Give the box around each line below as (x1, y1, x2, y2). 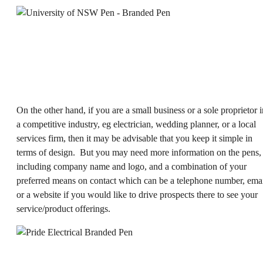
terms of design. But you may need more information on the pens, (16, 147, 261, 158)
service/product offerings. (16, 204, 110, 214)
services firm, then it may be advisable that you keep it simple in (16, 133, 252, 144)
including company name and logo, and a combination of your (16, 161, 247, 172)
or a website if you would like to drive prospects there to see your (16, 190, 258, 200)
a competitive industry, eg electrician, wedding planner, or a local (16, 119, 256, 130)
